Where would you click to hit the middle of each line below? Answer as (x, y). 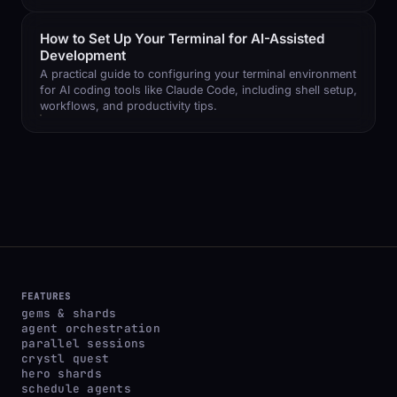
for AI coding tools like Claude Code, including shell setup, (198, 90)
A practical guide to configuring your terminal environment (198, 74)
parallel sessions (84, 344)
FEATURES (47, 296)
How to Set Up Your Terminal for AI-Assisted (182, 38)
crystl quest (66, 359)
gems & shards (69, 314)
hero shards (62, 374)
